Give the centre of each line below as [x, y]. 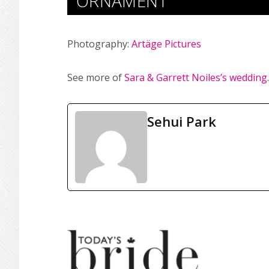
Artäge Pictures [166, 44]
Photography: [99, 44]
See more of [96, 77]
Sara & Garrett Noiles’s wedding [196, 77]
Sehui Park [182, 121]
